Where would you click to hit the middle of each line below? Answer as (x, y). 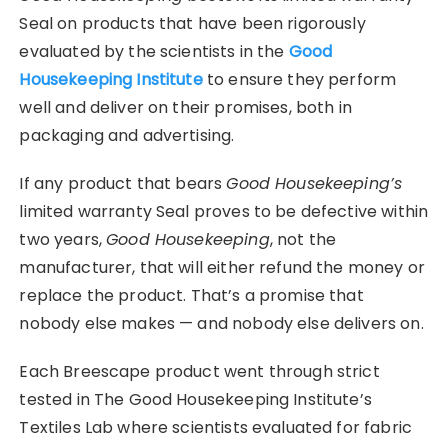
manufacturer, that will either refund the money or (222, 267)
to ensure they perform (299, 79)
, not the (303, 239)
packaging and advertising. (127, 135)
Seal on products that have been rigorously (192, 23)
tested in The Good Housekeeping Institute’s (195, 399)
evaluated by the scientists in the (154, 51)
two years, (63, 239)
